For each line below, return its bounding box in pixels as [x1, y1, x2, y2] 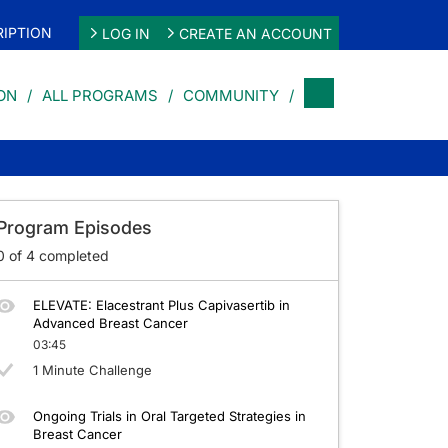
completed [34, 247, 109, 264]
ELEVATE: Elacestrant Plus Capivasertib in [32, 297, 290, 313]
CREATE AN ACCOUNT [179, 24, 333, 42]
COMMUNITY [183, 85, 279, 105]
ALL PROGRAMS [42, 85, 158, 105]
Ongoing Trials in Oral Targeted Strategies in [32, 408, 306, 424]
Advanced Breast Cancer [32, 315, 188, 331]
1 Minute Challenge [32, 361, 152, 378]
